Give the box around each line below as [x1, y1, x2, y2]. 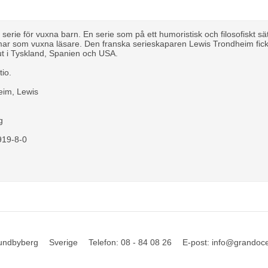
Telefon [89, 237, 117, 248]
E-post [182, 237, 208, 248]
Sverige [49, 237, 78, 248]
